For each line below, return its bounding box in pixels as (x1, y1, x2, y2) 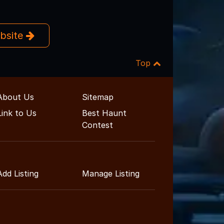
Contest (82, 119, 113, 130)
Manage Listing (82, 168, 139, 178)
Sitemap (82, 91, 113, 102)
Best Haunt (82, 107, 126, 118)
